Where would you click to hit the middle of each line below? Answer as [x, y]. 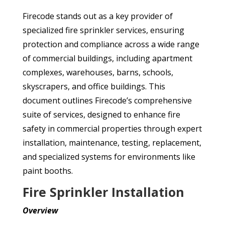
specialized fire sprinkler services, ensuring [103, 30]
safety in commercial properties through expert [112, 129]
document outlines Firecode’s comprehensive [107, 101]
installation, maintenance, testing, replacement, [112, 143]
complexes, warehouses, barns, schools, [98, 73]
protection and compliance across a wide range [111, 44]
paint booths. [47, 171]
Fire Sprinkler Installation [103, 192]
